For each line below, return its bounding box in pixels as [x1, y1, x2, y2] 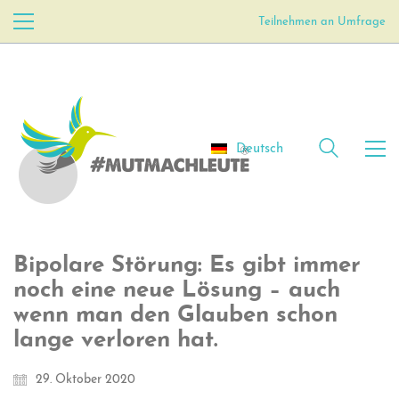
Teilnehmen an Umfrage [258, 15, 386, 28]
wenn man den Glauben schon [13, 304, 338, 328]
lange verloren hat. [13, 329, 217, 353]
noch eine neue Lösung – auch [13, 279, 340, 303]
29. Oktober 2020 [36, 373, 135, 387]
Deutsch [236, 142, 283, 156]
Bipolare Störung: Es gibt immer [13, 254, 361, 278]
